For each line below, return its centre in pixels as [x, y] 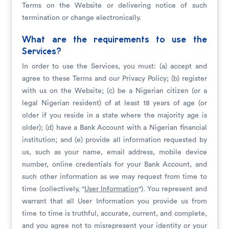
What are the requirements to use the [114, 40]
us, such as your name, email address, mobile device [114, 152]
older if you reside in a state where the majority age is [114, 116]
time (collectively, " [53, 189]
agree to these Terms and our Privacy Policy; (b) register [114, 79]
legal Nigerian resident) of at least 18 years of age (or [114, 103]
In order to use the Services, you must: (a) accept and [114, 66]
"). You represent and [173, 189]
